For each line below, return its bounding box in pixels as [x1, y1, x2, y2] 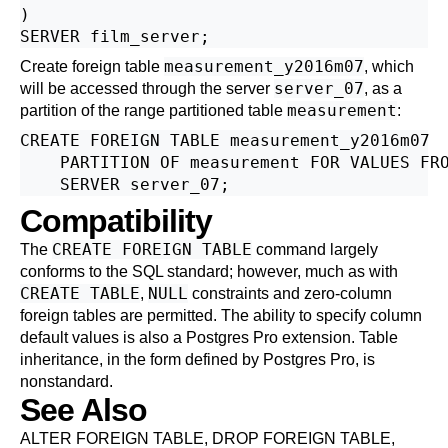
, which [364, 58, 414, 75]
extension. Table [278, 329, 398, 346]
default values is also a [20, 329, 186, 346]
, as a [364, 80, 402, 97]
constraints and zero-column [188, 285, 392, 302]
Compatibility [20, 203, 212, 239]
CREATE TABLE [20, 284, 140, 303]
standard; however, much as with [163, 263, 398, 280]
